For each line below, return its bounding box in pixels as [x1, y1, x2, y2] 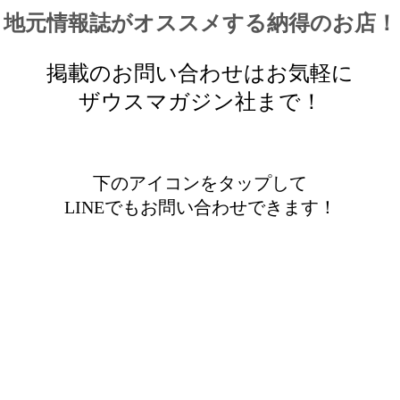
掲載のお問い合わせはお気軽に [46, 61, 354, 85]
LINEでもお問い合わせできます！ [63, 196, 337, 217]
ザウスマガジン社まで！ [78, 89, 322, 113]
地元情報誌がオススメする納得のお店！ [3, 11, 397, 35]
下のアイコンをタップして [93, 172, 307, 193]
